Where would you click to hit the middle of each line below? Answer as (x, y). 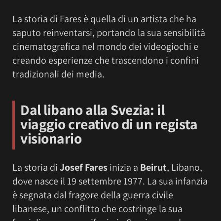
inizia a (124, 167)
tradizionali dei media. (58, 74)
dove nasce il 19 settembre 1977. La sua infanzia (110, 181)
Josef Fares (84, 167)
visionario (51, 138)
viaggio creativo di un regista (109, 124)
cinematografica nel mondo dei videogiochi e (105, 47)
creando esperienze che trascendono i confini (106, 60)
